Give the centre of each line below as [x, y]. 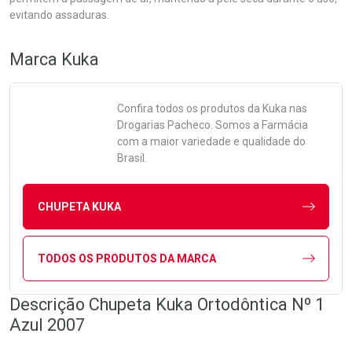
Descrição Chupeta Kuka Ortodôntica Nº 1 [167, 304]
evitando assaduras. [59, 15]
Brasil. [132, 158]
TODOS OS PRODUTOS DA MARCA [126, 258]
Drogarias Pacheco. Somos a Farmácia [213, 125]
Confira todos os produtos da [190, 108]
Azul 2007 [47, 325]
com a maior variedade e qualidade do [211, 141]
